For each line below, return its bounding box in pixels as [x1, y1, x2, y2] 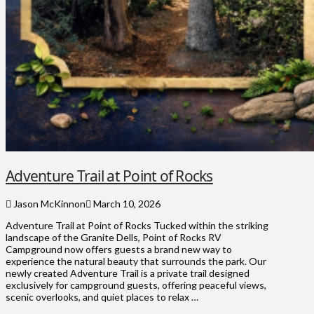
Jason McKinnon [11, 198, 86, 210]
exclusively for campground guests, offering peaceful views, [6, 279, 266, 292]
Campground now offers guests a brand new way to [6, 243, 232, 256]
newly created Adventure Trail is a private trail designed [6, 267, 250, 280]
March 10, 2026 [91, 198, 161, 210]
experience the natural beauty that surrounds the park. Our [6, 255, 266, 268]
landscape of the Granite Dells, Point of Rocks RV [6, 231, 221, 244]
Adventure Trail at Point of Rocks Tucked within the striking [6, 219, 268, 232]
